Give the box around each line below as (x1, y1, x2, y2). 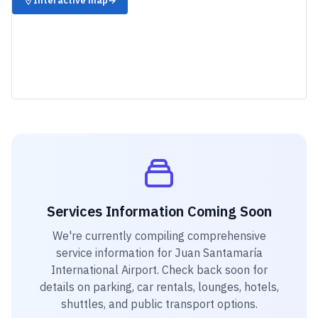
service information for (55, 246, 175, 260)
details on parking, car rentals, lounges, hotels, (39, 280, 279, 294)
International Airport (50, 263, 157, 277)
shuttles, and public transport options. (60, 297, 258, 311)
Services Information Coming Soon (46, 202, 272, 221)
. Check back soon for (156, 263, 268, 277)
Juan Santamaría (174, 246, 263, 260)
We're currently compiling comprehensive (52, 229, 266, 243)
